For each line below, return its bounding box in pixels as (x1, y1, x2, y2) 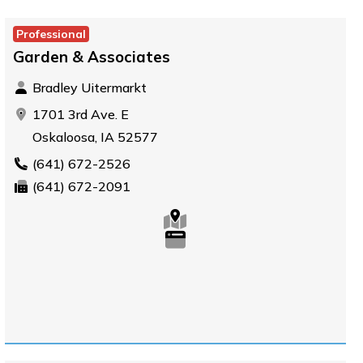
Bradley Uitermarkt (28, 79, 147, 96)
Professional (15, 27, 86, 41)
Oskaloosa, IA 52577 (28, 129, 158, 145)
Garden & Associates (12, 47, 170, 66)
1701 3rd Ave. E (28, 106, 129, 122)
